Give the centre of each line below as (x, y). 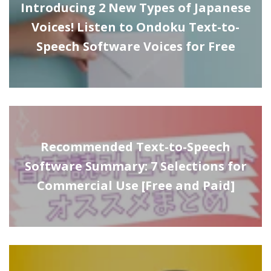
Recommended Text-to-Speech (135, 146)
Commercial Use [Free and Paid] (135, 185)
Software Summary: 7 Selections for (135, 166)
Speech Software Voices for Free (135, 46)
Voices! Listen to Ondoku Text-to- (135, 27)
